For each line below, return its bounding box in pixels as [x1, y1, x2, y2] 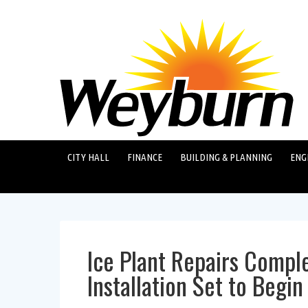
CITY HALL [67, 151, 109, 163]
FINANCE [126, 151, 162, 163]
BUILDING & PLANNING [179, 151, 272, 163]
